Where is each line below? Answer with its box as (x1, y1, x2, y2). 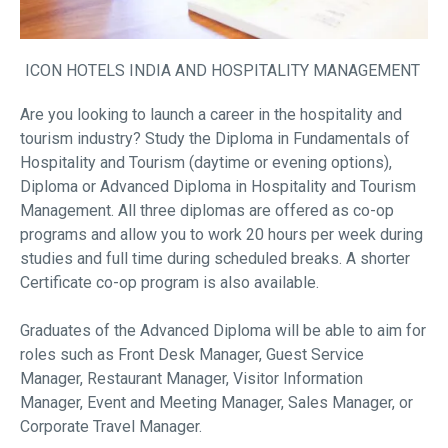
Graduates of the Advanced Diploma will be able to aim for (20, 321, 426, 341)
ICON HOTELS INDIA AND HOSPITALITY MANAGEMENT (24, 61, 424, 81)
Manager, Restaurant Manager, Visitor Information (20, 369, 363, 389)
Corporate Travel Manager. (20, 417, 202, 437)
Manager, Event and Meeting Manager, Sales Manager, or (20, 393, 413, 413)
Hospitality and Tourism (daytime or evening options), (20, 153, 392, 173)
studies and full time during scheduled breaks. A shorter (20, 249, 410, 269)
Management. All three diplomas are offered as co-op (20, 201, 394, 221)
